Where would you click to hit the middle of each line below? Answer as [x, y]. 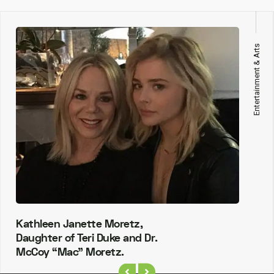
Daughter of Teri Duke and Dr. [87, 238]
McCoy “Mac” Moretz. [70, 252]
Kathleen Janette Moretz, [79, 224]
